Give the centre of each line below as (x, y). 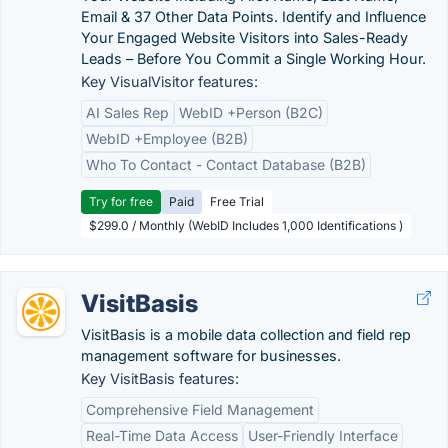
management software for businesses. (211, 355)
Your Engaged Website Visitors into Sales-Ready (244, 37)
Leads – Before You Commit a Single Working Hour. (253, 58)
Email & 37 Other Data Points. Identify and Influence (253, 16)
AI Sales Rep (127, 112)
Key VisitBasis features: (160, 378)
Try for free (121, 201)
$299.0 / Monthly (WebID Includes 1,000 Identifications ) (246, 225)
